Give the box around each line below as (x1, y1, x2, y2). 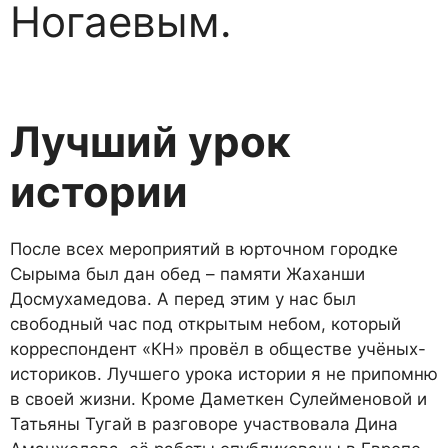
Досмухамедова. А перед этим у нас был (10, 289, 356, 310)
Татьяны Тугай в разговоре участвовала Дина (10, 414, 398, 435)
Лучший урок (10, 116, 291, 168)
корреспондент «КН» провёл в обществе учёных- (10, 339, 426, 360)
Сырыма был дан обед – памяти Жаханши (10, 264, 365, 285)
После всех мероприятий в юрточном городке (10, 239, 398, 260)
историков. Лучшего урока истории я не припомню (10, 364, 438, 385)
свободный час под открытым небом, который (10, 314, 401, 335)
